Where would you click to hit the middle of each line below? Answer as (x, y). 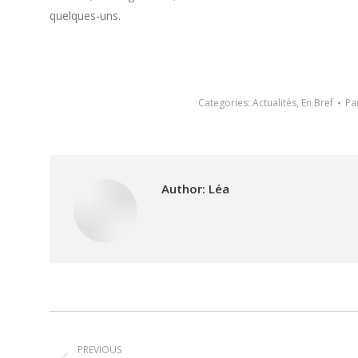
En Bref (317, 103)
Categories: (225, 103)
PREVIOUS (99, 350)
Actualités (274, 103)
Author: (183, 189)
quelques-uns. (85, 16)
